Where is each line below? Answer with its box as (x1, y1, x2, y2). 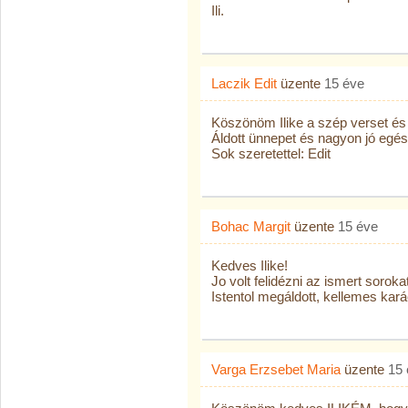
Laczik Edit (211, 76, 277, 91)
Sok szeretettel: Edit (211, 146, 331, 161)
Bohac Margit (211, 219, 291, 234)
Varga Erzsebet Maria (211, 362, 341, 377)
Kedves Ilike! (211, 258, 288, 273)
